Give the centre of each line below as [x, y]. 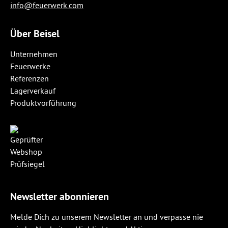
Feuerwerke [30, 66]
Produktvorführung [43, 103]
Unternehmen [34, 54]
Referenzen [30, 78]
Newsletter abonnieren [60, 196]
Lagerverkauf [33, 91]
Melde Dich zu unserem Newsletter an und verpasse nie [107, 217]
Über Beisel [35, 34]
